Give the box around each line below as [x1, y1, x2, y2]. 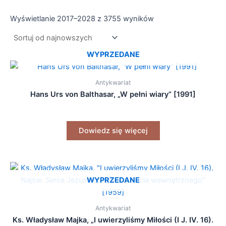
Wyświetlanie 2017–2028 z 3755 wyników [10, 14, 154, 24]
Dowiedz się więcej [78, 126, 148, 135]
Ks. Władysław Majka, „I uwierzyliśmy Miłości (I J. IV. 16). [13, 215, 213, 225]
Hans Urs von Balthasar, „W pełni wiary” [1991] [30, 90, 196, 99]
